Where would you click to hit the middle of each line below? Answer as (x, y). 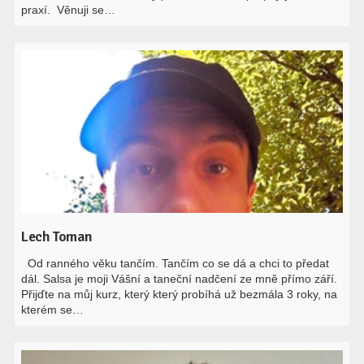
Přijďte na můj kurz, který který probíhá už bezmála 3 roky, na (180, 294)
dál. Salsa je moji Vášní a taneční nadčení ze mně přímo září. (180, 279)
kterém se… (53, 310)
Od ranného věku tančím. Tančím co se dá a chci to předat (175, 263)
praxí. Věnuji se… (69, 10)
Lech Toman (57, 236)
